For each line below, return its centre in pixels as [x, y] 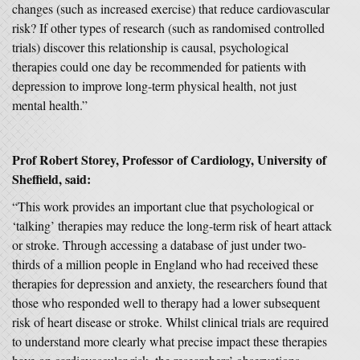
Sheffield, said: [51, 179]
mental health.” [50, 105]
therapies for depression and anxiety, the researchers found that [170, 283]
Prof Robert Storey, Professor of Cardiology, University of [169, 160]
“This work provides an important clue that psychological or [163, 206]
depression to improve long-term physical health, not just [154, 86]
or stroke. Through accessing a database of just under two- [159, 245]
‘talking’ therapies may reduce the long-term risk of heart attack [172, 225]
